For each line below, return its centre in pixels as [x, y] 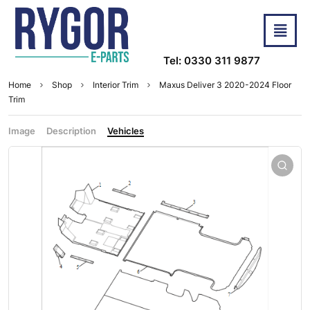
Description [71, 131]
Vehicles [126, 131]
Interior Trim [116, 85]
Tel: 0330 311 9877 [212, 61]
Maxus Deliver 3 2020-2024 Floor [225, 85]
